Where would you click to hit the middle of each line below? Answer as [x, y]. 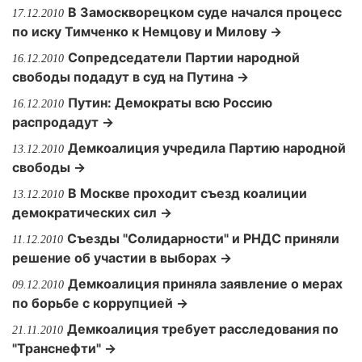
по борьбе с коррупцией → [100, 303]
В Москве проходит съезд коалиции [187, 193]
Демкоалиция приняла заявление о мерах [205, 284]
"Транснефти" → [64, 348]
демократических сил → [92, 213]
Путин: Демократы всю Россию [170, 103]
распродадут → [63, 122]
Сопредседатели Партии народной [184, 57]
